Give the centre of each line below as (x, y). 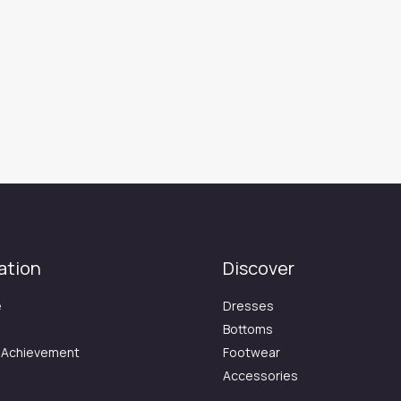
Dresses (248, 306)
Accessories (260, 375)
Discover (259, 268)
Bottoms (248, 329)
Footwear (252, 352)
